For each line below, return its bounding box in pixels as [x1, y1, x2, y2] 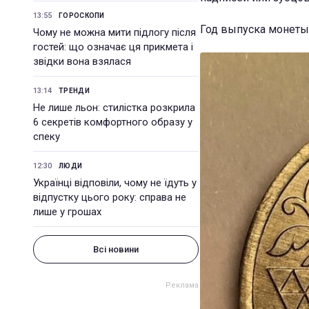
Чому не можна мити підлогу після [33, 26, 196, 39]
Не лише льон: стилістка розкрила [33, 101, 195, 114]
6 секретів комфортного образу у [33, 116, 192, 128]
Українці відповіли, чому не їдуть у [33, 177, 197, 189]
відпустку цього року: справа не [33, 191, 186, 203]
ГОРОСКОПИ [59, 12, 105, 19]
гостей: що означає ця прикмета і [33, 41, 193, 53]
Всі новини [93, 244, 139, 255]
